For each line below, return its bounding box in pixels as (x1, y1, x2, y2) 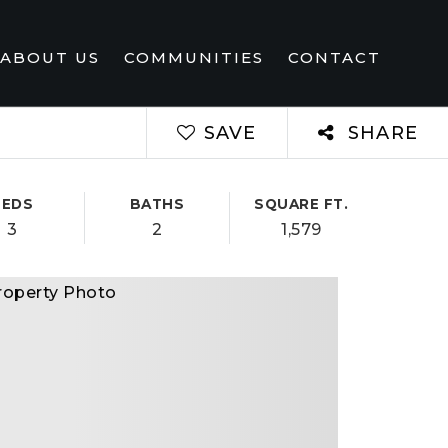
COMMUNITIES (123, 47, 264, 67)
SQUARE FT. (254, 196, 349, 212)
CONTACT (287, 47, 381, 67)
